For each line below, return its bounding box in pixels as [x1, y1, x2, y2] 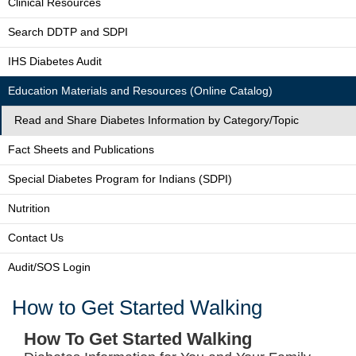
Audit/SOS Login [8, 261, 91, 273]
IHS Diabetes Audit [8, 55, 102, 68]
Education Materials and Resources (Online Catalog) [8, 84, 273, 97]
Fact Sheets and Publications [8, 143, 154, 156]
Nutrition [8, 202, 50, 215]
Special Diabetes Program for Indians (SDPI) [8, 172, 232, 185]
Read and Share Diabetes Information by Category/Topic [14, 114, 299, 126]
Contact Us [8, 231, 64, 244]
